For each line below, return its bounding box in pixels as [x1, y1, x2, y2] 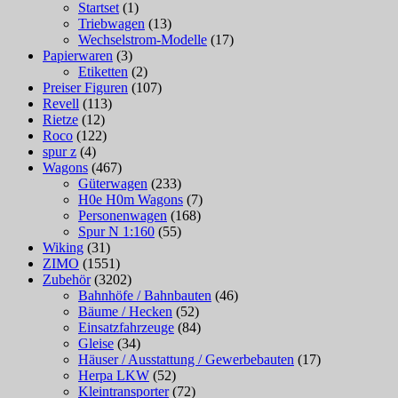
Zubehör [43, 272, 91, 288]
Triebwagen [78, 16, 145, 32]
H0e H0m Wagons [78, 192, 183, 208]
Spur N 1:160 [78, 224, 155, 240]
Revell [43, 96, 79, 112]
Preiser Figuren [43, 80, 128, 96]
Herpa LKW [78, 368, 149, 384]
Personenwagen [78, 208, 167, 224]
